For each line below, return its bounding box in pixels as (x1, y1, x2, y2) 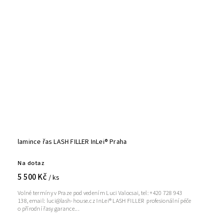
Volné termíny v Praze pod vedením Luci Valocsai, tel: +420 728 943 (18, 189, 183, 198)
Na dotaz (18, 159, 44, 168)
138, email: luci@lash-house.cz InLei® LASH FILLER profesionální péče (18, 197, 147, 206)
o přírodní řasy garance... (18, 205, 80, 214)
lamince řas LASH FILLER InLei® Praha (18, 137, 127, 147)
